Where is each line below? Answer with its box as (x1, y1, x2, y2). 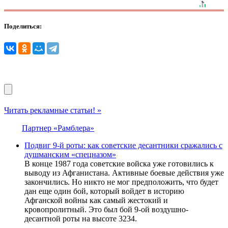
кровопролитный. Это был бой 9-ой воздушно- (24, 205, 188, 214)
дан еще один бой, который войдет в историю (24, 186, 184, 195)
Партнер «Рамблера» (22, 123, 94, 132)
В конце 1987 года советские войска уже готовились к (24, 159, 214, 168)
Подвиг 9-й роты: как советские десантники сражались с (24, 140, 222, 150)
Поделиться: (4, 22, 42, 31)
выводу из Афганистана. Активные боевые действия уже (24, 168, 224, 177)
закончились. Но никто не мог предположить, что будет (24, 177, 218, 186)
